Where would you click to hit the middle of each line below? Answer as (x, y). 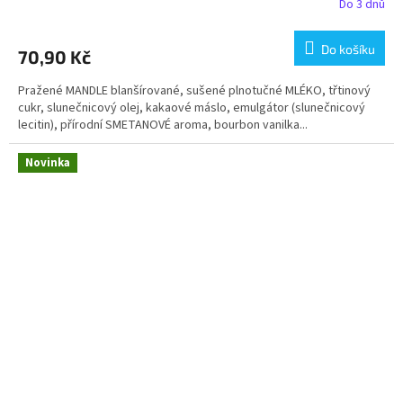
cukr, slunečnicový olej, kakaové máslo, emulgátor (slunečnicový (192, 108)
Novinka (48, 163)
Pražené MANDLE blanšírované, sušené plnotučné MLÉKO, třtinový (194, 91)
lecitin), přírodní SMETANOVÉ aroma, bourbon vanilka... (163, 125)
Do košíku (348, 49)
